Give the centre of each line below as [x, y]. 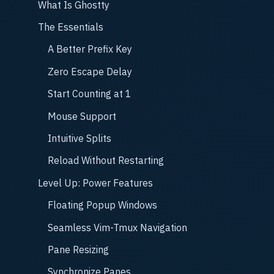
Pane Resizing [78, 249]
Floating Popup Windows [102, 205]
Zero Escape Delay [90, 71]
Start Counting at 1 [90, 94]
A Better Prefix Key [90, 49]
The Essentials [71, 27]
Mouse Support [82, 116]
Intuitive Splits [80, 138]
